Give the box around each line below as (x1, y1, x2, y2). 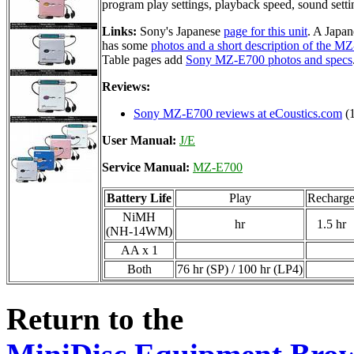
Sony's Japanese (137, 24, 224, 38)
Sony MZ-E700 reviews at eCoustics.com (134, 106, 342, 120)
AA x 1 (120, 243, 158, 257)
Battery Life (107, 190, 171, 205)
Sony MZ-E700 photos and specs (186, 52, 352, 66)
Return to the (6, 302, 183, 337)
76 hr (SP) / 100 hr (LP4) (177, 262, 303, 276)
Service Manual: (102, 160, 193, 174)
